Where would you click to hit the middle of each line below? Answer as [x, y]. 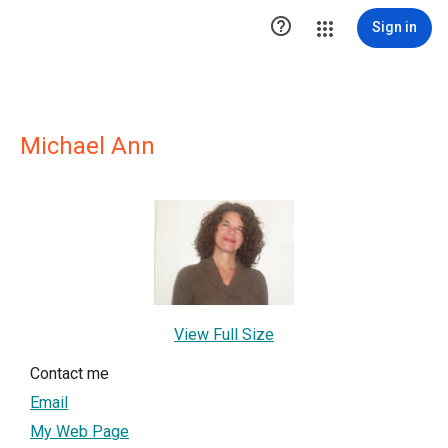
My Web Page [79, 432]
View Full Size [224, 335]
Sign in [394, 27]
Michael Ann [87, 146]
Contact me [69, 374]
